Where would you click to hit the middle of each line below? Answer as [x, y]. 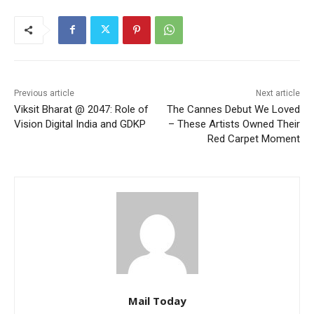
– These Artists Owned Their [234, 124]
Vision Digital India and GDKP [80, 124]
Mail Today [157, 300]
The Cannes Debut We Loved [233, 109]
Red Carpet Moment [253, 138]
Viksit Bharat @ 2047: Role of [81, 109]
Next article [278, 93]
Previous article [44, 93]
